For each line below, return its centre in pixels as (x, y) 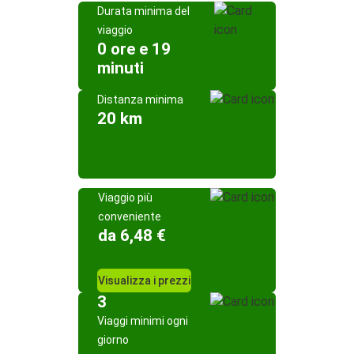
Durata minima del (143, 11)
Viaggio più (125, 198)
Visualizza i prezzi (144, 281)
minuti (121, 68)
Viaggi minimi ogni (143, 321)
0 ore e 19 (134, 49)
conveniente (130, 217)
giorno (113, 340)
